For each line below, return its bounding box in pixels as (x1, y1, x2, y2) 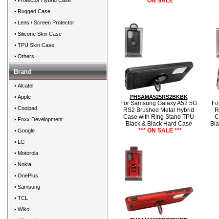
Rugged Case (18, 8, 50, 14)
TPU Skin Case (18, 42, 54, 48)
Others (18, 53, 34, 59)
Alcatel (18, 83, 33, 88)
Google (18, 128, 35, 133)
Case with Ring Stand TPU (123, 113, 194, 120)
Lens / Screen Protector (18, 20, 74, 25)
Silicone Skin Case (18, 31, 62, 37)
